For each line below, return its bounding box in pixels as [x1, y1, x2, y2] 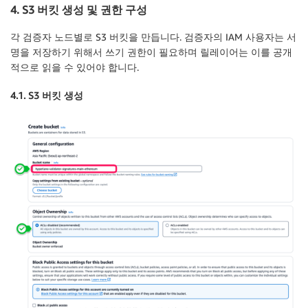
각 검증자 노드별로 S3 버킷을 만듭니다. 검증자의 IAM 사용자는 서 [10, 31, 296, 43]
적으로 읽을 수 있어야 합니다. [10, 61, 139, 74]
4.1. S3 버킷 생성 [10, 89, 83, 102]
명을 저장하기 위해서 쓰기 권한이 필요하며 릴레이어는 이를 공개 [10, 46, 292, 58]
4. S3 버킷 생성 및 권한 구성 [10, 3, 147, 17]
